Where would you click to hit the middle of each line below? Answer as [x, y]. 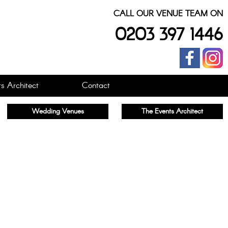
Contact [96, 86]
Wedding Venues [58, 111]
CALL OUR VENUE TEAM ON [168, 14]
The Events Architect [173, 111]
